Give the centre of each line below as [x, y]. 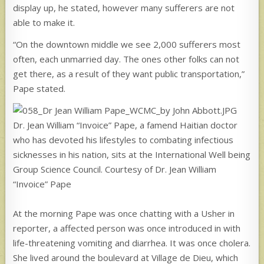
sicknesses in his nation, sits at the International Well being [132, 154]
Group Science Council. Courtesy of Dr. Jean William [115, 169]
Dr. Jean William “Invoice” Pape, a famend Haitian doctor [126, 125]
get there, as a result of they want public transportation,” [129, 73]
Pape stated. [39, 88]
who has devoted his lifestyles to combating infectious [123, 139]
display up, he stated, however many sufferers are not [124, 7]
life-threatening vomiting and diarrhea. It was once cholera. [132, 242]
